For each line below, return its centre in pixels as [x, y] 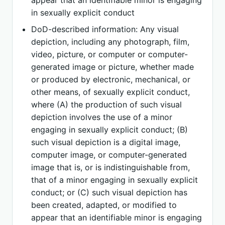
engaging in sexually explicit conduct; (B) [110, 130]
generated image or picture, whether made [113, 67]
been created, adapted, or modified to [104, 205]
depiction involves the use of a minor [102, 117]
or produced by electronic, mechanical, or [111, 79]
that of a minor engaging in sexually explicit [115, 180]
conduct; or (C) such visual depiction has [109, 192]
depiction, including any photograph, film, [110, 42]
